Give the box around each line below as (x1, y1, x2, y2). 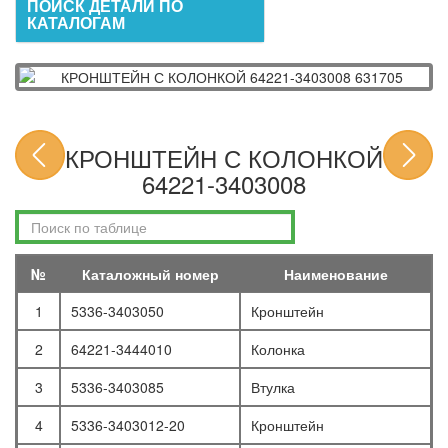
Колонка (251, 339, 305, 360)
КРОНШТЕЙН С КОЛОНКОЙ (65, 140, 383, 176)
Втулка (251, 377, 295, 398)
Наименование (283, 264, 388, 285)
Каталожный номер (81, 264, 219, 285)
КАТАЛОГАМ (27, 11, 125, 35)
